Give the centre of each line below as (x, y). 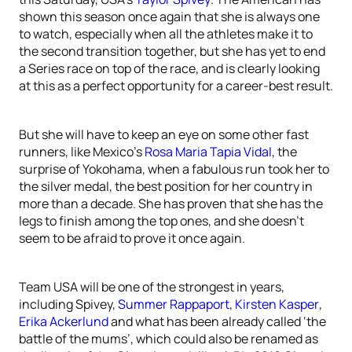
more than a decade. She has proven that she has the (171, 203)
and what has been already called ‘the (217, 321)
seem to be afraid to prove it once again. (132, 238)
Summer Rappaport (174, 304)
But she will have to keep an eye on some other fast (164, 134)
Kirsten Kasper (277, 304)
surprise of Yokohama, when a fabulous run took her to (174, 169)
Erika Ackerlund (64, 321)
